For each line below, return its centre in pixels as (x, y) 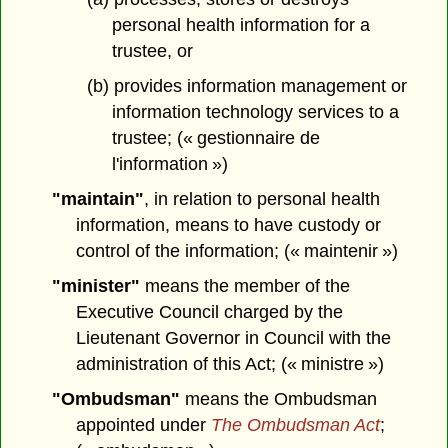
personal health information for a (240, 25)
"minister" (95, 285)
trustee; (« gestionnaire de (215, 138)
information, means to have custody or (229, 225)
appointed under (144, 424)
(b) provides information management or (246, 86)
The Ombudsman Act (296, 424)
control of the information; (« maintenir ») (237, 251)
